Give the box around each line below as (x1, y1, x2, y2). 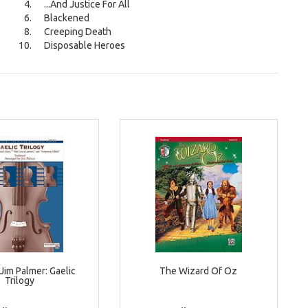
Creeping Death (44, 26, 111, 38)
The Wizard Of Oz (159, 265, 238, 277)
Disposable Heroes (44, 40, 125, 52)
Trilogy (5, 275, 35, 287)
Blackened (44, 12, 89, 24)
